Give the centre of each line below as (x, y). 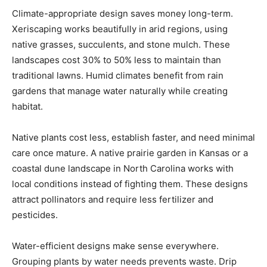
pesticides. (35, 215)
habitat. (27, 107)
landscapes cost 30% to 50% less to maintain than (117, 60)
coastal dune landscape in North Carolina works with (123, 169)
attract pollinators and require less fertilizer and (113, 200)
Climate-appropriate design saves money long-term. (122, 14)
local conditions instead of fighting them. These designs (130, 184)
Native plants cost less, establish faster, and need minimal (133, 138)
